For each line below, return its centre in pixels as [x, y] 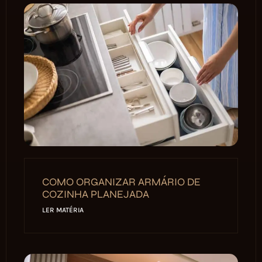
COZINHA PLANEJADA [96, 194]
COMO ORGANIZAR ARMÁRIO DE [121, 182]
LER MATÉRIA [63, 210]
